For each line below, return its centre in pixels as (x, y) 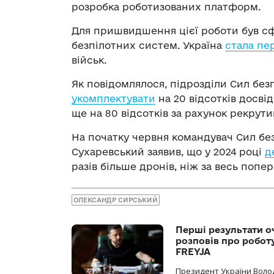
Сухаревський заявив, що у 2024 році (168, 151)
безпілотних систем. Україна (148, 45)
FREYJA (193, 252)
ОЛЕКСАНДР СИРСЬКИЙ (116, 200)
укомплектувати (113, 98)
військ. (89, 60)
